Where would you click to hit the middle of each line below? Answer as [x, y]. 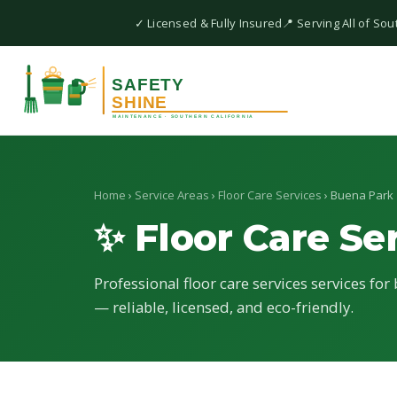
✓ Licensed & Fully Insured [208, 23]
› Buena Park [358, 195]
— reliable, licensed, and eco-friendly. [224, 307]
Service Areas [172, 195]
